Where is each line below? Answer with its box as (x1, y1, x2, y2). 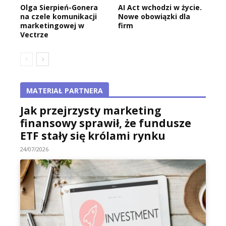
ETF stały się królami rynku (20, 129, 165, 143)
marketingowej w (20, 21, 84, 31)
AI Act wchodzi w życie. (118, 3, 202, 13)
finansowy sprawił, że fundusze (20, 116, 191, 131)
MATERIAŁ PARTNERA (26, 86, 103, 96)
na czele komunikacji (20, 12, 97, 22)
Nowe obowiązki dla (118, 12, 190, 22)
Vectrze (20, 30, 48, 40)
